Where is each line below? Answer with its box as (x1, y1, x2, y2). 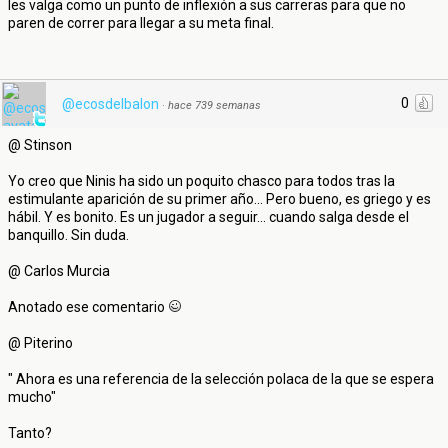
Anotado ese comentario (8, 299, 168, 315)
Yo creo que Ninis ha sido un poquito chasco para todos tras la (8, 173, 395, 189)
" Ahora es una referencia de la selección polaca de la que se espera (8, 371, 434, 387)
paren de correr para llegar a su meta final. (8, 15, 274, 31)
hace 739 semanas (168, 99, 261, 112)
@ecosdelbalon (62, 96, 159, 112)
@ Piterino (8, 335, 73, 351)
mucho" (8, 389, 56, 405)
